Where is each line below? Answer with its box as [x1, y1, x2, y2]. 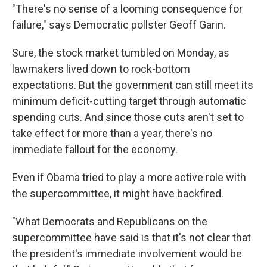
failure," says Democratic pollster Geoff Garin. [12, 18, 226, 31]
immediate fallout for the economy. [12, 142, 178, 156]
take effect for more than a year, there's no [12, 126, 212, 139]
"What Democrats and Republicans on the [12, 215, 207, 228]
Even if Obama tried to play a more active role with [12, 170, 246, 184]
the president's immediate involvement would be [12, 247, 242, 260]
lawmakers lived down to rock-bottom [12, 62, 190, 75]
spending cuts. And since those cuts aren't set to [12, 110, 244, 123]
